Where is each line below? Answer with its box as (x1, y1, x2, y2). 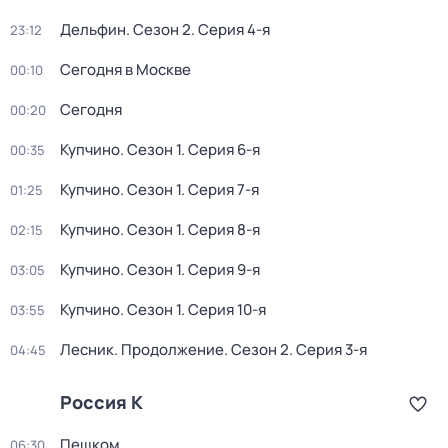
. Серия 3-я (289, 339, 367, 360)
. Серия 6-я (181, 139, 260, 160)
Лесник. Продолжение (60, 339, 224, 360)
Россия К (60, 390, 143, 414)
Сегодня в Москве (60, 59, 191, 80)
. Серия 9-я (181, 259, 260, 280)
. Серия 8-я (181, 219, 260, 240)
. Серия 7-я (181, 179, 259, 200)
